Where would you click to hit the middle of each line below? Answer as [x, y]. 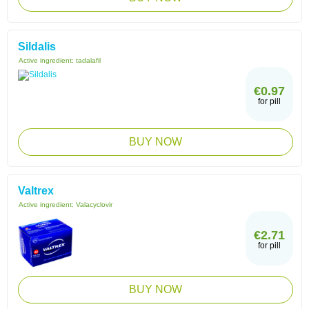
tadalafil [88, 60]
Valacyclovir [94, 205]
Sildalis [37, 47]
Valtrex [36, 191]
